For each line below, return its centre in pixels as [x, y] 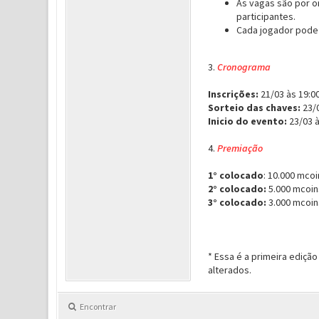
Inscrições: [233, 94]
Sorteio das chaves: [254, 108]
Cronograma [245, 67]
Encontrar [98, 307]
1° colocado [235, 175]
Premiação [240, 148]
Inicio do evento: [247, 121]
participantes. [266, 16]
